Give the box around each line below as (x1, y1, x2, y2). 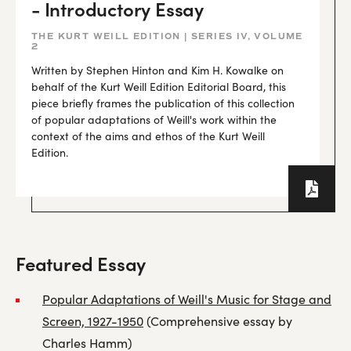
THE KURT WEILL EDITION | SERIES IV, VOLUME (31, 31, 303, 42)
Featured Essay (16, 250, 147, 276)
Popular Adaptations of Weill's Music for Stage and (42, 291, 331, 307)
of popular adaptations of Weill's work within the (31, 112, 277, 127)
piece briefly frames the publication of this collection (31, 96, 295, 110)
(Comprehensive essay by (143, 313, 292, 329)
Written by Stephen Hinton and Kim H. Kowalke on (31, 63, 284, 78)
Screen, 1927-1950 (42, 313, 143, 329)
